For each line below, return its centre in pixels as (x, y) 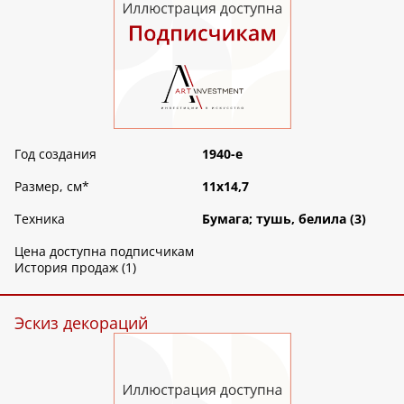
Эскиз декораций (81, 322)
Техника (40, 218)
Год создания (55, 153)
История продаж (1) (75, 267)
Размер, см (48, 186)
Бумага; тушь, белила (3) (284, 218)
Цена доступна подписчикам (104, 251)
